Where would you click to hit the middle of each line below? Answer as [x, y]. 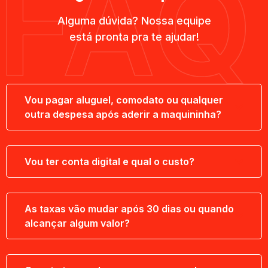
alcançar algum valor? [77, 223]
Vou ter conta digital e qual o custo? [109, 161]
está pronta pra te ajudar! [134, 37]
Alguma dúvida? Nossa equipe [134, 21]
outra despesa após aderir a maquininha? [123, 114]
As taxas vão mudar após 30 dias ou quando [129, 208]
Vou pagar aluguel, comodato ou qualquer [124, 100]
